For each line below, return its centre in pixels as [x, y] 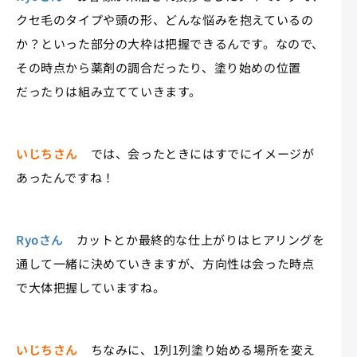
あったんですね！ [65, 177]
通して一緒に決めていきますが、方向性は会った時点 [165, 263]
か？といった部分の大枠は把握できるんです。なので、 [170, 43]
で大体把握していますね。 [91, 287]
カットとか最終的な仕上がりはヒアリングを [194, 239]
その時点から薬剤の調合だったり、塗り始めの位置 [159, 67]
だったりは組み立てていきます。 [109, 91]
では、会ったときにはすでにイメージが [196, 153]
